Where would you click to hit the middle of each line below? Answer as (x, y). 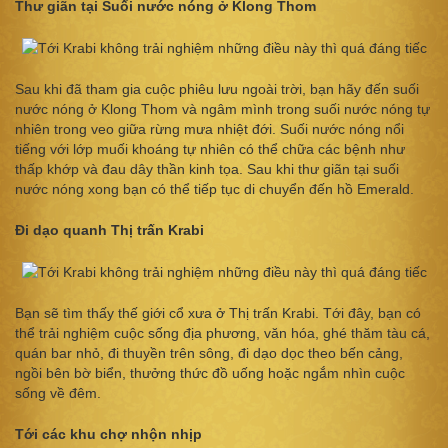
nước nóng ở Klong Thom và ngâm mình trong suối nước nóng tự (222, 109)
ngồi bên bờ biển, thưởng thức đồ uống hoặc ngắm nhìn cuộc (210, 373)
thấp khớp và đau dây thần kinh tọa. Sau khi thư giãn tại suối (207, 169)
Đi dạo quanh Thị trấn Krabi (109, 230)
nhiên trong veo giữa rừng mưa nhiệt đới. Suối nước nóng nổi (209, 129)
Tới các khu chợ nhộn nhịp (108, 434)
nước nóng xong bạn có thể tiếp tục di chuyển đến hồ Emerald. (214, 189)
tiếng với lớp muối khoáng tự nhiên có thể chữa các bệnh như (210, 149)
